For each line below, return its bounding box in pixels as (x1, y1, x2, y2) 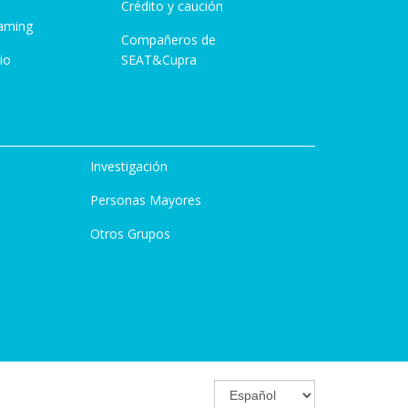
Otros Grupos (89, 225, 170, 242)
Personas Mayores (89, 191, 201, 209)
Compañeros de (121, 31, 216, 48)
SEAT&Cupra (121, 51, 197, 68)
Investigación (89, 158, 168, 175)
